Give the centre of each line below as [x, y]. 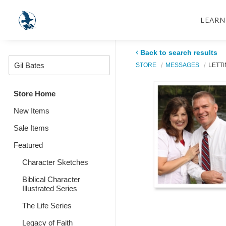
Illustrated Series [49, 188]
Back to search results [179, 52]
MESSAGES [182, 65]
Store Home [35, 94]
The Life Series [47, 206]
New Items [32, 111]
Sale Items [31, 128]
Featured [28, 145]
